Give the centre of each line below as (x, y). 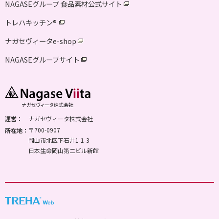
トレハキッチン (29, 22)
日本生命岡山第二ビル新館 (64, 150)
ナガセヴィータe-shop (41, 41)
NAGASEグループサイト (42, 59)
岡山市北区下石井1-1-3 (59, 140)
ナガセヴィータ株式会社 (61, 118)
